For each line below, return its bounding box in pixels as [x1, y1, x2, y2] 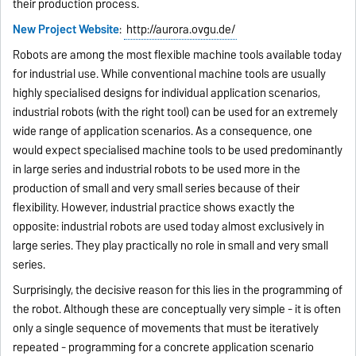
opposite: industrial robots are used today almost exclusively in [13, 217, 325, 237]
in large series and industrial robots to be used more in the [13, 160, 301, 180]
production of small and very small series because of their [13, 179, 300, 199]
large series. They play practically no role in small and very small [13, 236, 329, 256]
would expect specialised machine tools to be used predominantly [13, 141, 343, 161]
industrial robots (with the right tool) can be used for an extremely [13, 103, 339, 122]
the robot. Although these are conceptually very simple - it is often [13, 300, 342, 319]
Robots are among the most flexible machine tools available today [13, 45, 342, 65]
